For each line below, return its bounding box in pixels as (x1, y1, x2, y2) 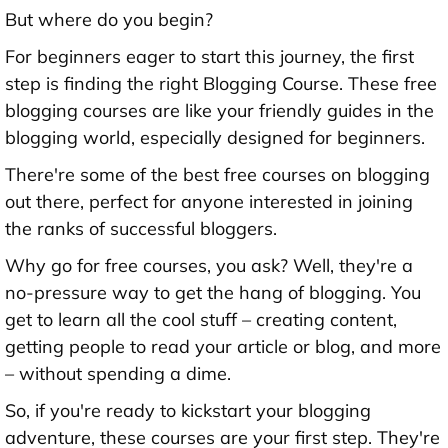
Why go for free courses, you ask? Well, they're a (5, 254, 413, 278)
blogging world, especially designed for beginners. (5, 126, 425, 150)
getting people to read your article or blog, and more (5, 335, 441, 359)
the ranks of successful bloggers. (5, 217, 277, 241)
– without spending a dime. (5, 362, 231, 386)
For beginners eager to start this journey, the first (5, 45, 414, 69)
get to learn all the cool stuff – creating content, (5, 308, 397, 332)
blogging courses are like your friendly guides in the (5, 99, 434, 123)
